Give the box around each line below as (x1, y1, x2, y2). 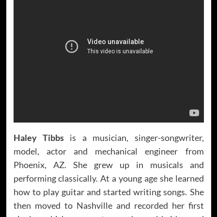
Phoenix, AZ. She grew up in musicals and (13, 159, 204, 170)
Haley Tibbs (13, 132, 64, 143)
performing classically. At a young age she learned (13, 172, 204, 184)
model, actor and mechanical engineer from (13, 145, 204, 156)
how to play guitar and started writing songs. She (13, 186, 204, 197)
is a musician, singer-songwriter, (63, 132, 204, 143)
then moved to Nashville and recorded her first (13, 200, 204, 211)
